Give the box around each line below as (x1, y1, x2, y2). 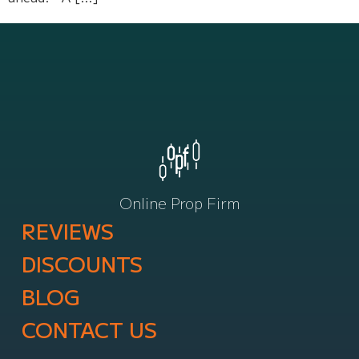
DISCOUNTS (21, 248, 143, 279)
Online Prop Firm (119, 192, 240, 214)
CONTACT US (21, 314, 157, 345)
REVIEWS (21, 216, 114, 246)
